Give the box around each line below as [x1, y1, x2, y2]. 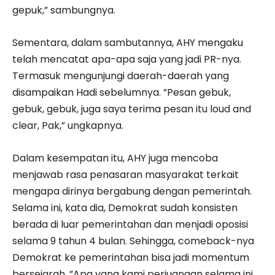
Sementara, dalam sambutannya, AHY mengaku [12, 35, 243, 50]
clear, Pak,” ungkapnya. [12, 118, 123, 133]
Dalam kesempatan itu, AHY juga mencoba [12, 150, 218, 165]
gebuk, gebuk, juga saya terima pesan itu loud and [12, 101, 251, 116]
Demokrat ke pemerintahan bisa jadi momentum [12, 250, 249, 265]
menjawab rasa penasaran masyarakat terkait [12, 167, 239, 182]
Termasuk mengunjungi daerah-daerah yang [12, 68, 229, 83]
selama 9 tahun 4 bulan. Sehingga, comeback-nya [12, 233, 254, 248]
